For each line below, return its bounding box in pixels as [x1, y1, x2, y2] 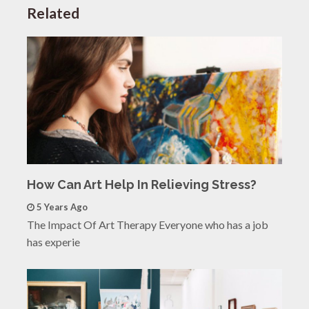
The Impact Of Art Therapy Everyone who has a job [26, 217, 268, 231]
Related [26, 3, 79, 21]
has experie [26, 235, 80, 248]
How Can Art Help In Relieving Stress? [26, 177, 257, 192]
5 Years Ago [36, 201, 88, 212]
